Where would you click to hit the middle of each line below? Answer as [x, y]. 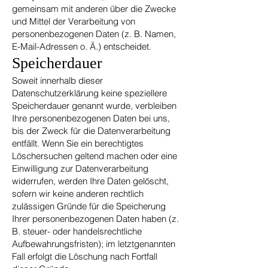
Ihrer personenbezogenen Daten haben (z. [95, 219]
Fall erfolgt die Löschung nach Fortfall [85, 256]
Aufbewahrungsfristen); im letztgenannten [94, 244]
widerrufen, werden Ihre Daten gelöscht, [90, 181]
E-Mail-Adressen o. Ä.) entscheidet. [82, 46]
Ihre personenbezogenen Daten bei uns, [91, 118]
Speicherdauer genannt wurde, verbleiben [94, 106]
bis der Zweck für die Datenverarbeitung [91, 131]
